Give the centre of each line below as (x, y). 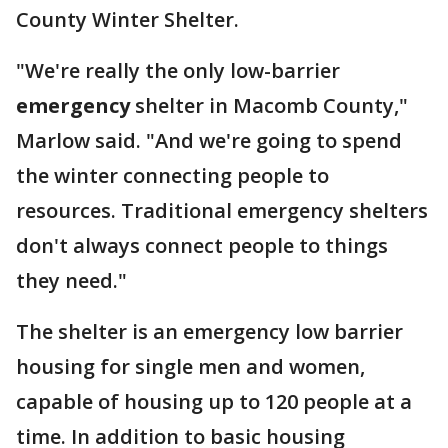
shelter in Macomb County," (269, 105)
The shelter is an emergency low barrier (209, 331)
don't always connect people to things (202, 245)
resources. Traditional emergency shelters (222, 210)
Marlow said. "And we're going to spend (209, 140)
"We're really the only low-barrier (178, 70)
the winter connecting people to (172, 175)
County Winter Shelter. (127, 19)
